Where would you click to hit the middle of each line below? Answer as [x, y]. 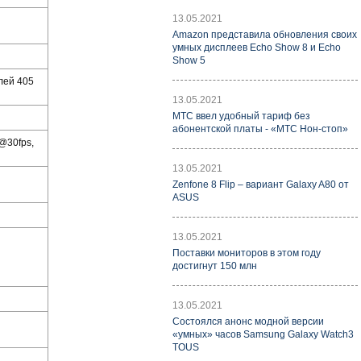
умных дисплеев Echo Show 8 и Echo [257, 48]
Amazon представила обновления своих [265, 35]
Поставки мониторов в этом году [247, 253]
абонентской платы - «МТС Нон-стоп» [260, 129]
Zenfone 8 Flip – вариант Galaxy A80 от [261, 185]
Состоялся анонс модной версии [248, 322]
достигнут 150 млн [215, 266]
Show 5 [189, 60]
